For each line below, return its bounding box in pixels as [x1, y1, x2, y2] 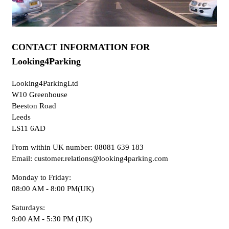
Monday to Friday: [12, 173, 71, 182]
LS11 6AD [12, 124, 45, 133]
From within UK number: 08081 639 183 [12, 143, 144, 152]
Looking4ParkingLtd [12, 79, 78, 88]
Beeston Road [12, 102, 56, 110]
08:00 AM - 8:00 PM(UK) [12, 185, 94, 193]
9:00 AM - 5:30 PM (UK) [12, 215, 92, 223]
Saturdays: [12, 203, 45, 212]
